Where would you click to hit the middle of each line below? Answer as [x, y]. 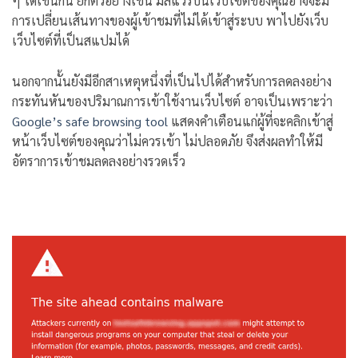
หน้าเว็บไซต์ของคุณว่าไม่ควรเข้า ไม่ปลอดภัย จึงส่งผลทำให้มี [167, 141]
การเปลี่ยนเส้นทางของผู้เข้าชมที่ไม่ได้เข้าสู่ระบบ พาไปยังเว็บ [170, 21]
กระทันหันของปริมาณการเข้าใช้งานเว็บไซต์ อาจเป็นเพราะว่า [172, 101]
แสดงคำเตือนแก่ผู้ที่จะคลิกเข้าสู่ [251, 121]
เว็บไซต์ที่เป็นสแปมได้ [71, 41]
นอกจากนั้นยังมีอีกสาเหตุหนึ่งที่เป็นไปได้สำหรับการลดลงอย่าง [172, 82]
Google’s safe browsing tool [90, 121]
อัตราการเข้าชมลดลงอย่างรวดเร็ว [99, 161]
